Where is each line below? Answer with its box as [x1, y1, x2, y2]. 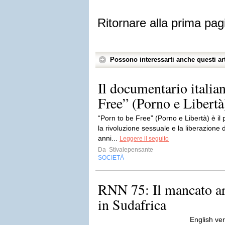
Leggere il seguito [120, 135, 169, 142]
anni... [98, 134, 120, 142]
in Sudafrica [98, 195, 166, 214]
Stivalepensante [107, 146, 153, 153]
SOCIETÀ [98, 154, 124, 161]
